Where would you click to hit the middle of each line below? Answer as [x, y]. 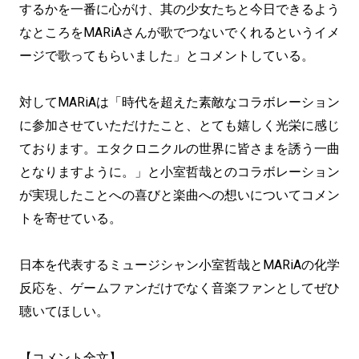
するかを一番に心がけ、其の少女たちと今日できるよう [179, 9]
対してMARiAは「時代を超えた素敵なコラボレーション [179, 102]
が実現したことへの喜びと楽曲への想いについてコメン [179, 195]
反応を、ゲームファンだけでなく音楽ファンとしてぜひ [179, 288]
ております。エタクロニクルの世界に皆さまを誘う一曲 [179, 149]
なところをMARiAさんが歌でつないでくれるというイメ [179, 32]
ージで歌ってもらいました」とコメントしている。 [167, 56]
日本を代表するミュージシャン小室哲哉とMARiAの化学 [179, 265]
